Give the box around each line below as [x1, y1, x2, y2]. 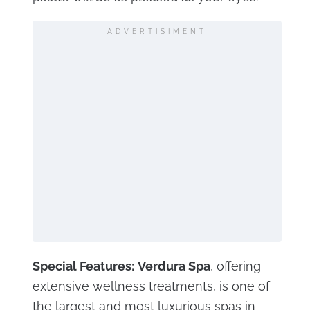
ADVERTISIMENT [107, 27, 207, 35]
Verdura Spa [137, 258, 210, 273]
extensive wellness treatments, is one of [32, 278, 270, 293]
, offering [210, 258, 261, 273]
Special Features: [32, 258, 134, 273]
